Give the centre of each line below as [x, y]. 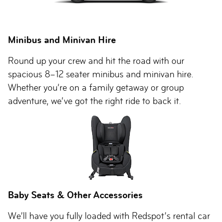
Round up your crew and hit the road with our [96, 61]
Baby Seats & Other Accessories [75, 195]
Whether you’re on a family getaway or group [96, 87]
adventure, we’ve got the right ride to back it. [94, 101]
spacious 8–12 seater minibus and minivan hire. [101, 74]
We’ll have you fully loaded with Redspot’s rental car [109, 216]
